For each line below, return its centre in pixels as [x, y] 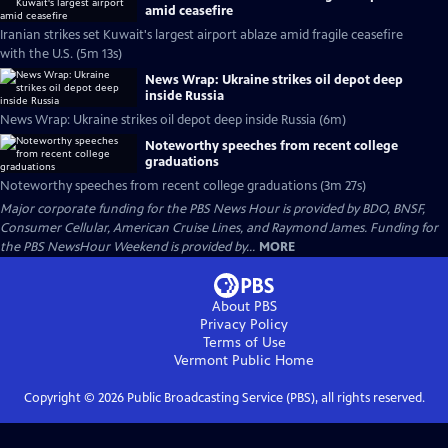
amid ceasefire [189, 10]
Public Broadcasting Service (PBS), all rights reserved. [274, 398]
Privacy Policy [244, 324]
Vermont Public [222, 360]
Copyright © [60, 398]
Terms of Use [244, 342]
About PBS [244, 306]
